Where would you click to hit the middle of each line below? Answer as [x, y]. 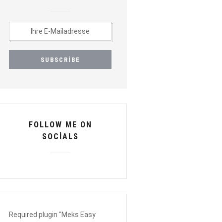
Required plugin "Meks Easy [53, 215]
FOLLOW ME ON [60, 125]
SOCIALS [60, 137]
